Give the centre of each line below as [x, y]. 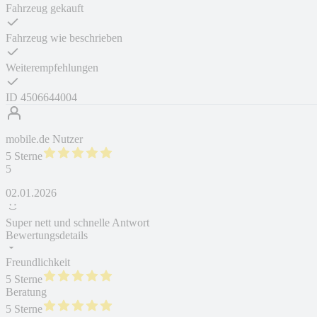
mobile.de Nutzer [44, 139]
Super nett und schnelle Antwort [77, 223]
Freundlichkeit [38, 263]
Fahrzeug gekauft [45, 8]
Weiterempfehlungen [52, 68]
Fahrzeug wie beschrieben [64, 38]
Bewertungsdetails [47, 236]
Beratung [26, 292]
